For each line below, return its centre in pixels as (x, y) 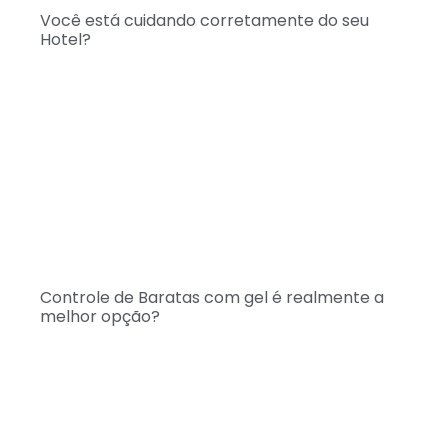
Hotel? (65, 40)
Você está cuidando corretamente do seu (204, 21)
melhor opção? (100, 317)
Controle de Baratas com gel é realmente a (212, 298)
